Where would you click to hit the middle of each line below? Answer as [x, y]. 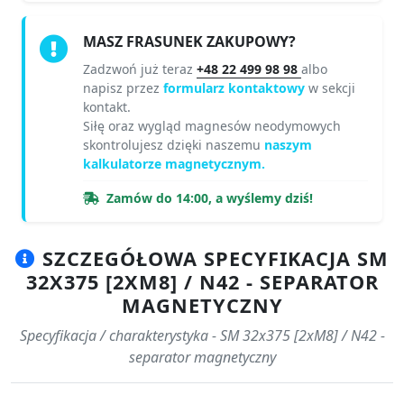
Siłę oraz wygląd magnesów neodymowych [212, 126]
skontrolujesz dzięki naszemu [174, 145]
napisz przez [123, 88]
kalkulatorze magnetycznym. [174, 164]
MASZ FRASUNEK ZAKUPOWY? [189, 42]
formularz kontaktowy [236, 88]
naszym [288, 145]
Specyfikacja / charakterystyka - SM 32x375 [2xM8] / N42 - [202, 336]
